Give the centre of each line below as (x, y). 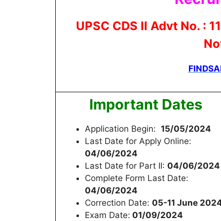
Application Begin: (123, 129)
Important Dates (146, 104)
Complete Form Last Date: (137, 178)
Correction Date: (118, 203)
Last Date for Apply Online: (139, 141)
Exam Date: (108, 215)
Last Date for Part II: (126, 166)
